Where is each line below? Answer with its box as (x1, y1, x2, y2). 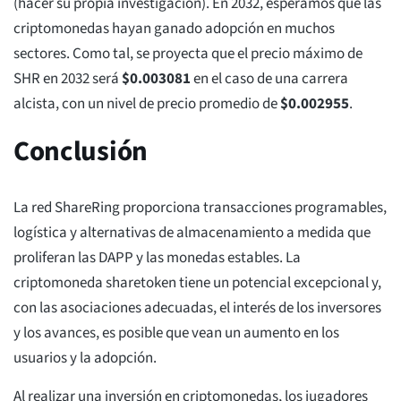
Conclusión (13, 132, 148, 172)
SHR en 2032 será (13, 68, 122, 90)
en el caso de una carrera (191, 68, 348, 90)
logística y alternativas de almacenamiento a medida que (13, 222, 371, 244)
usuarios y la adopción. (13, 347, 159, 370)
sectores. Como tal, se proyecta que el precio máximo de (13, 43, 363, 65)
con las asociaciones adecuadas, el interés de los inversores (13, 297, 381, 320)
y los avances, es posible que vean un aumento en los (13, 322, 339, 345)
